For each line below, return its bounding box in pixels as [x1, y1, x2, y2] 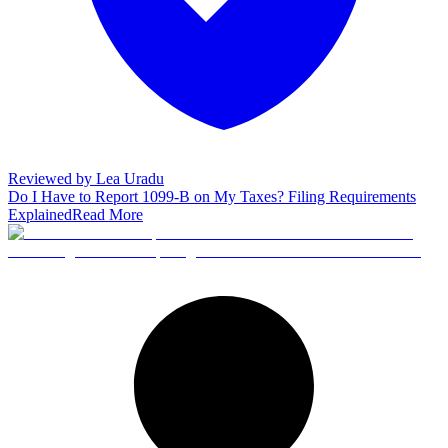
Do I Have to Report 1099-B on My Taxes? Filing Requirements [8, 187, 416, 205]
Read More [72, 205, 143, 223]
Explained [8, 205, 72, 223]
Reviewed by [8, 169, 96, 187]
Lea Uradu [96, 169, 164, 187]
